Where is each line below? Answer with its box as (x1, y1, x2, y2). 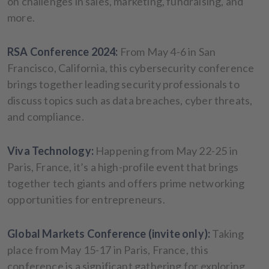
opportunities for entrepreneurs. (7, 192, 165, 206)
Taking (212, 226, 244, 240)
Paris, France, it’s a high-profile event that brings (7, 160, 239, 174)
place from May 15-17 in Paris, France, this (7, 243, 208, 256)
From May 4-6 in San (118, 44, 216, 58)
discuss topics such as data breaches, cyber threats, (7, 93, 253, 107)
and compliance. (7, 109, 84, 123)
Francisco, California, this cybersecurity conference (7, 61, 255, 74)
